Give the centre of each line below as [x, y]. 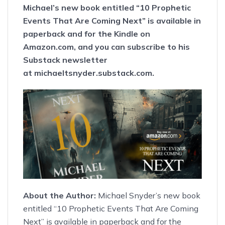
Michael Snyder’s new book [148, 195]
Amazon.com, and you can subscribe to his [106, 46]
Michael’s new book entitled [80, 7]
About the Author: [60, 195]
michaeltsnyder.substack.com [93, 73]
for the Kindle [111, 33]
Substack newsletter [65, 60]
